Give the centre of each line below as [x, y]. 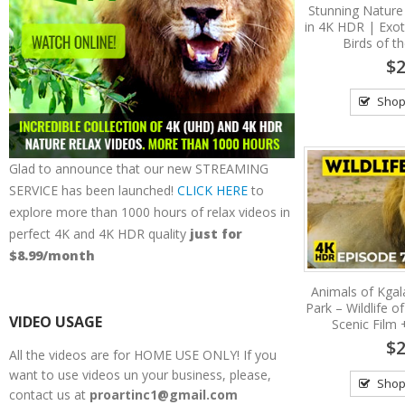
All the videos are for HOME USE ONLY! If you [143, 355]
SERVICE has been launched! [93, 191]
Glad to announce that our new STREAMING [139, 169]
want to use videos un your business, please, [140, 375]
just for [216, 234]
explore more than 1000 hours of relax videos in [150, 212]
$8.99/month [52, 256]
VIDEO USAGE [56, 322]
